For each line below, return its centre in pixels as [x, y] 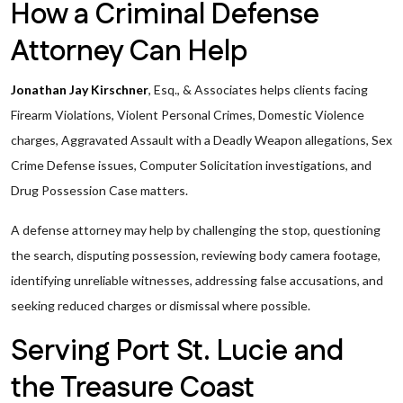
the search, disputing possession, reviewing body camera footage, [196, 255]
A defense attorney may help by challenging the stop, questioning [196, 230]
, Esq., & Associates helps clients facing [258, 90]
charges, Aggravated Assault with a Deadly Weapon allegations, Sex [201, 140]
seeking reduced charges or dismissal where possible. [161, 305]
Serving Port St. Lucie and [177, 351]
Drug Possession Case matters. [99, 190]
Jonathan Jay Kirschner [80, 90]
